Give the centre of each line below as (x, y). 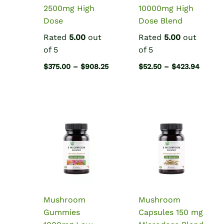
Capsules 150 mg (171, 212)
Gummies (62, 212)
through (122, 91)
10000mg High (166, 8)
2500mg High (69, 8)
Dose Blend (161, 20)
